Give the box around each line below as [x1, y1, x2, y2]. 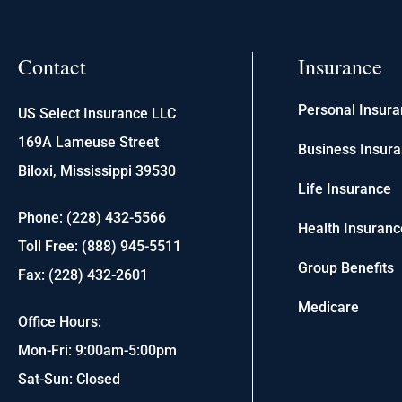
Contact [18, 52, 86, 82]
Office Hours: [18, 313, 101, 331]
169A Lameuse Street [18, 134, 159, 152]
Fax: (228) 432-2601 [18, 267, 148, 284]
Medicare [298, 299, 360, 317]
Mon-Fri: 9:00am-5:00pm [18, 342, 177, 360]
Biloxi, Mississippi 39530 [18, 162, 176, 180]
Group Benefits [298, 259, 395, 277]
